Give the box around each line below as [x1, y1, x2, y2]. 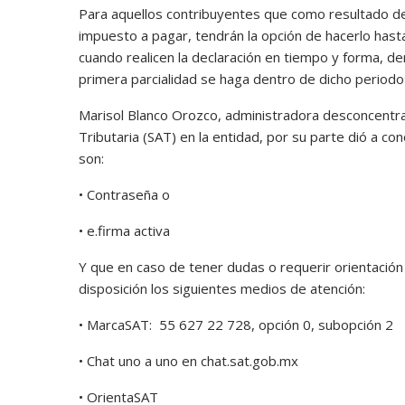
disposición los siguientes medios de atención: [79, 278, 369, 297]
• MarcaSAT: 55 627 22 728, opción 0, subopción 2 [79, 315, 397, 334]
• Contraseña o [79, 184, 174, 203]
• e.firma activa [79, 221, 174, 240]
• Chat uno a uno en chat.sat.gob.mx [79, 351, 302, 370]
